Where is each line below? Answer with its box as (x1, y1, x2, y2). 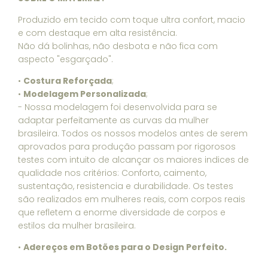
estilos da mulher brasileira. (18, 220, 136, 232)
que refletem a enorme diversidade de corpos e (18, 206, 226, 218)
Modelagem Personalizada (23, 88, 146, 100)
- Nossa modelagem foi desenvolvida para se (18, 101, 217, 113)
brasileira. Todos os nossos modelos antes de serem (18, 127, 248, 139)
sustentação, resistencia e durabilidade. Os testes (18, 180, 233, 192)
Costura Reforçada (23, 75, 112, 87)
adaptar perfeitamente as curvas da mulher (18, 114, 209, 126)
